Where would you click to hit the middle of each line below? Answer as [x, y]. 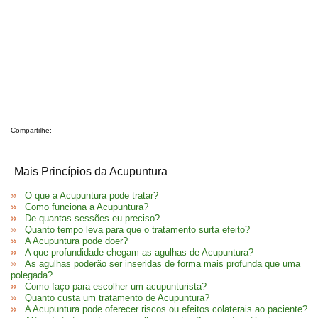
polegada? [32, 275]
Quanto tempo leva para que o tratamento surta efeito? [137, 230]
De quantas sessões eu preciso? [92, 218]
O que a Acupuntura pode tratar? [92, 196]
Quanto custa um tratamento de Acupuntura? [117, 298]
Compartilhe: [31, 130]
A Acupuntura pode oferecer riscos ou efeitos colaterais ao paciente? [166, 309]
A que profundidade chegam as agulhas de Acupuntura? [139, 252]
